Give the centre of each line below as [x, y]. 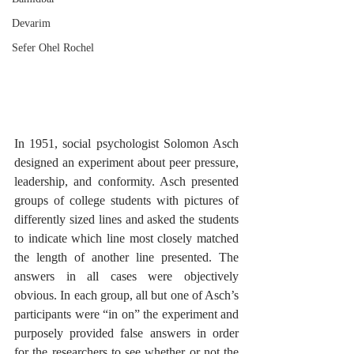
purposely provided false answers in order [126, 333]
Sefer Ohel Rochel [53, 48]
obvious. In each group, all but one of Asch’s [126, 296]
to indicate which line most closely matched [126, 239]
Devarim [31, 23]
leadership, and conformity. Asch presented [126, 182]
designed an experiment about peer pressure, [126, 163]
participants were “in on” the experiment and [126, 314]
